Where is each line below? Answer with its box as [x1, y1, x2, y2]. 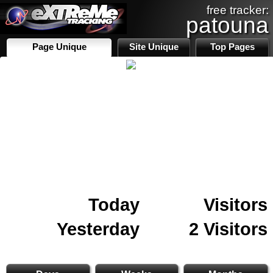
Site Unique [129, 42, 179, 52]
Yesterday [57, 219, 140, 239]
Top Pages [210, 42, 255, 52]
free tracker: [207, 4, 269, 16]
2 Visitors [189, 219, 268, 239]
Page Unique [32, 42, 87, 52]
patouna [186, 12, 269, 38]
